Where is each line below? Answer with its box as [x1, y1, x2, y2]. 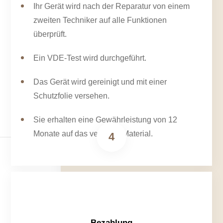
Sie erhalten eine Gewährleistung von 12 [33, 115, 178, 124]
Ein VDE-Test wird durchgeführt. [33, 54, 147, 63]
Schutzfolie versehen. [33, 92, 110, 101]
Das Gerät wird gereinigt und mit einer [33, 78, 167, 87]
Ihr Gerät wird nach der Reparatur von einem [33, 2, 190, 11]
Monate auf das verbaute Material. [33, 129, 153, 138]
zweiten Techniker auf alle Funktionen [33, 16, 167, 25]
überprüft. [33, 30, 67, 39]
